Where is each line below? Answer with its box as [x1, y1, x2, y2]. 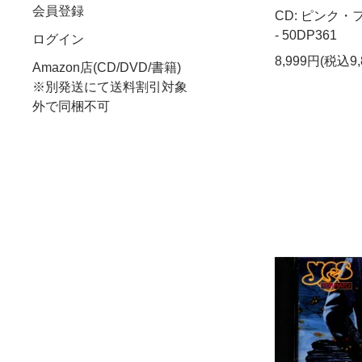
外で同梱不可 [32, 99, 110, 114]
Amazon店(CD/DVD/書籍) [32, 61, 181, 75]
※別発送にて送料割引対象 [32, 80, 187, 95]
